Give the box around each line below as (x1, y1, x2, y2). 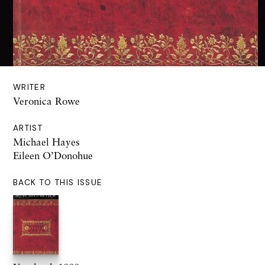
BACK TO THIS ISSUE (13, 177, 103, 188)
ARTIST (13, 123, 43, 134)
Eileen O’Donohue (13, 149, 93, 162)
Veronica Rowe (13, 95, 80, 108)
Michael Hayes (13, 135, 80, 148)
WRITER (13, 82, 46, 93)
